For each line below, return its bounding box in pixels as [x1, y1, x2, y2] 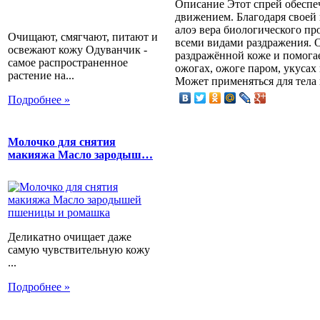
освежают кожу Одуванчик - [8, 43, 147, 56]
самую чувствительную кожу [8, 244, 150, 256]
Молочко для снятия [8, 135, 116, 148]
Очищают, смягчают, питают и [8, 30, 158, 43]
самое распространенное [8, 56, 128, 69]
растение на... [8, 69, 74, 81]
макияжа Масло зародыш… [8, 148, 153, 161]
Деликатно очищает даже [8, 231, 131, 244]
